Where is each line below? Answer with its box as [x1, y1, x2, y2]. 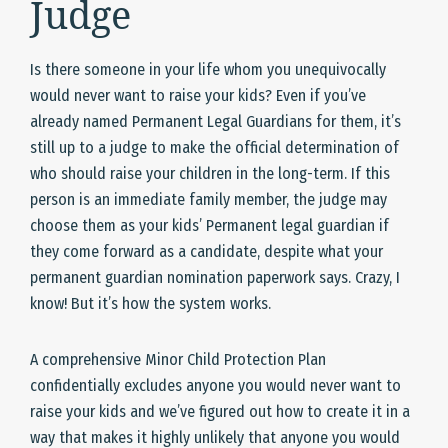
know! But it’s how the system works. [30, 294, 271, 314]
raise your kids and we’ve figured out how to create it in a [30, 402, 410, 422]
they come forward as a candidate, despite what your [30, 242, 383, 262]
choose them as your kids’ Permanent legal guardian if [30, 216, 389, 236]
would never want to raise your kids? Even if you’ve [30, 86, 366, 106]
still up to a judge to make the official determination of [30, 138, 399, 158]
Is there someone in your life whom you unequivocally [30, 60, 386, 80]
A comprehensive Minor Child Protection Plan [30, 350, 326, 370]
